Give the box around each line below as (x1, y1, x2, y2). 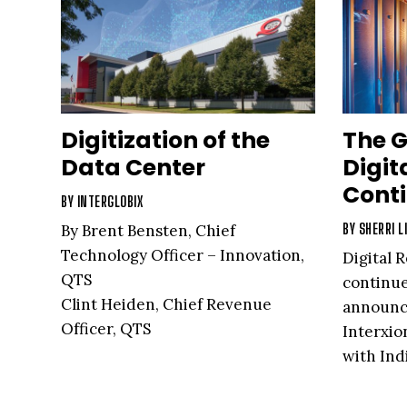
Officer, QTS (61, 318, 151, 339)
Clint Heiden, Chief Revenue (61, 293, 272, 314)
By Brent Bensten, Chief (61, 220, 235, 241)
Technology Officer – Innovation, (61, 244, 304, 265)
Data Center (61, 151, 205, 184)
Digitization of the (61, 124, 270, 156)
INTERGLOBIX (76, 192, 143, 210)
